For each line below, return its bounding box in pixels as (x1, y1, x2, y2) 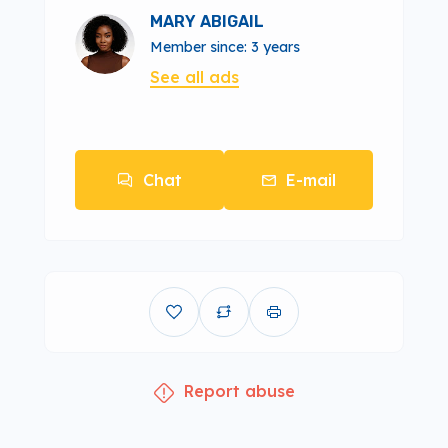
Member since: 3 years (150, 38, 300, 56)
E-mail (285, 170, 336, 190)
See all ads (150, 67, 239, 87)
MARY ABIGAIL (150, 12, 264, 31)
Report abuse (183, 381, 295, 401)
